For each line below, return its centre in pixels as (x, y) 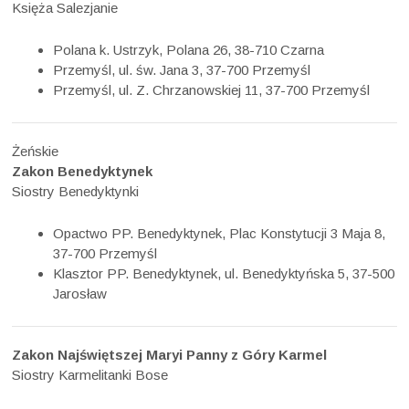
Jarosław (80, 294)
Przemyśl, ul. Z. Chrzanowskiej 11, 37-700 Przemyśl (212, 89)
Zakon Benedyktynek (83, 171)
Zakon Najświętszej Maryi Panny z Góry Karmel (170, 355)
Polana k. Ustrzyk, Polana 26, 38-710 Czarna (189, 49)
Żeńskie (36, 151)
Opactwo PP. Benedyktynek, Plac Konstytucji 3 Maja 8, (220, 234)
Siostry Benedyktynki (76, 191)
